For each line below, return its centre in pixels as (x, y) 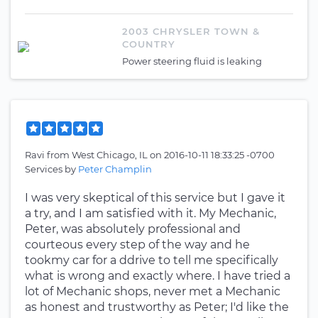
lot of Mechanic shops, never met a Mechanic (153, 291)
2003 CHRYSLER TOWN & (191, 31)
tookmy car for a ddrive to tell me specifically (152, 260)
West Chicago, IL (111, 155)
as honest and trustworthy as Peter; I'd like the (157, 307)
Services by (51, 169)
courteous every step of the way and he (137, 245)
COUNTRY (149, 44)
